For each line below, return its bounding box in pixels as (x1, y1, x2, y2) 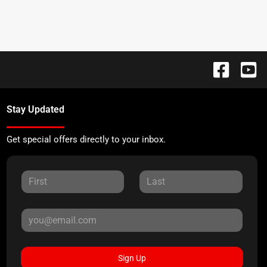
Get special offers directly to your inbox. (6, 134, 166, 145)
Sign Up (117, 253, 146, 263)
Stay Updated (6, 104, 64, 115)
